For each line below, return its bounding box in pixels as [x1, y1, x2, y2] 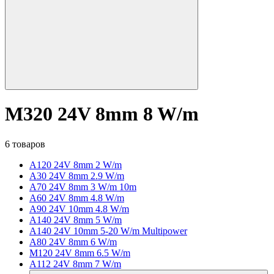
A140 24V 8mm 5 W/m [29, 214, 122, 225]
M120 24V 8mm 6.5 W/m [29, 247, 130, 258]
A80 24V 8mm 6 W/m [29, 236, 117, 247]
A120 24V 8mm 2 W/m [29, 159, 122, 170]
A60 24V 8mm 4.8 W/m [29, 192, 124, 203]
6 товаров [5, 138, 45, 149]
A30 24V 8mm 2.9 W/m [29, 170, 124, 181]
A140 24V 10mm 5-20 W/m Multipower [29, 225, 187, 236]
